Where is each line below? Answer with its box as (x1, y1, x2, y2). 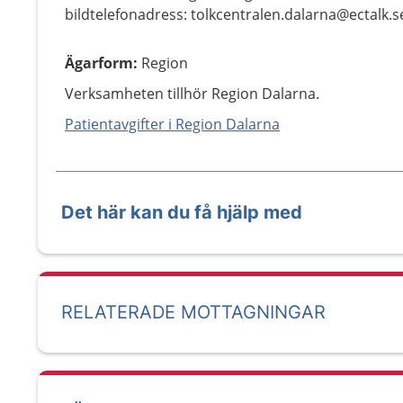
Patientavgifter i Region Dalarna (65, 114, 280, 134)
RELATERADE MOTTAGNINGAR (61, 301, 326, 323)
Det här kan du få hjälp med (61, 201, 302, 223)
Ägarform (65, 53, 133, 73)
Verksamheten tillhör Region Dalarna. (65, 84, 319, 103)
